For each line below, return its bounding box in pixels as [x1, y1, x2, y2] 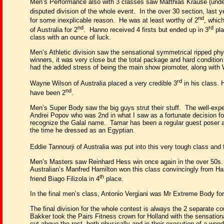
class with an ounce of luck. [30, 33, 111, 41]
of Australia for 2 [30, 25, 77, 33]
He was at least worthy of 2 [119, 16, 198, 24]
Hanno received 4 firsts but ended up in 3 [89, 25, 208, 33]
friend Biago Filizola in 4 [30, 174, 99, 182]
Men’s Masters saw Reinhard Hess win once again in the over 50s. [30, 158, 223, 166]
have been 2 [30, 88, 65, 96]
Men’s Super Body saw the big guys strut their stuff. [30, 103, 181, 111]
